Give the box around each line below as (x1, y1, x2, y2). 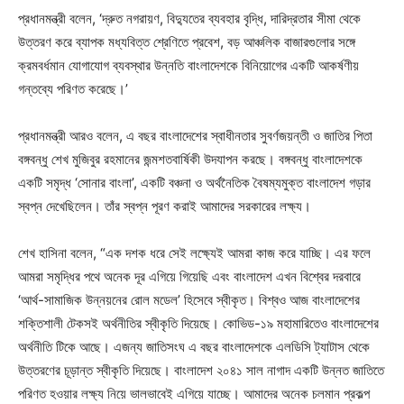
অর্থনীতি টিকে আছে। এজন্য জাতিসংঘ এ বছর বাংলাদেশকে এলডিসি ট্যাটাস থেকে (18, 337, 370, 355)
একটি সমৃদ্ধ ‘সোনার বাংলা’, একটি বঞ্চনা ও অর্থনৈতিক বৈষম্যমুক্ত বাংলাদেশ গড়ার (18, 173, 371, 191)
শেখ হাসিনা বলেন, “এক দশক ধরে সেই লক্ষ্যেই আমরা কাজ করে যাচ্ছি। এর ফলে (18, 243, 371, 262)
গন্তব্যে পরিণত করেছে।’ (18, 79, 128, 97)
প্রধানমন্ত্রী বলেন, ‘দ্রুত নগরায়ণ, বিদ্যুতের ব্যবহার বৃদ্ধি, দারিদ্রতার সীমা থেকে (18, 9, 361, 27)
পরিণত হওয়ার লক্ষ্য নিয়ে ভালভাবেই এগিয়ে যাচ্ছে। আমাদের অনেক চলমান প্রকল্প (18, 384, 370, 402)
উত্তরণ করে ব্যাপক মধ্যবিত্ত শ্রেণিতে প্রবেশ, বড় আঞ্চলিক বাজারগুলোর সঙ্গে (18, 32, 355, 50)
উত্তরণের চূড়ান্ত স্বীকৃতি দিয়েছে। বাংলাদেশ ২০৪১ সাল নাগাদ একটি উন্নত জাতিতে (18, 361, 384, 379)
